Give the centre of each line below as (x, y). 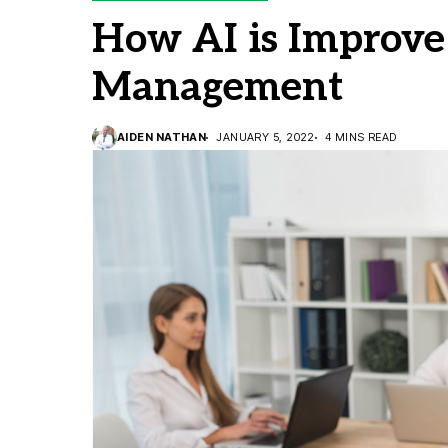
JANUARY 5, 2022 (265, 137)
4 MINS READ (360, 137)
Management (217, 88)
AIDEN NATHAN (162, 137)
